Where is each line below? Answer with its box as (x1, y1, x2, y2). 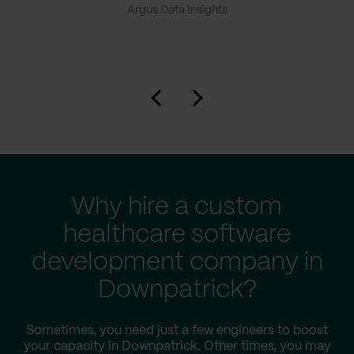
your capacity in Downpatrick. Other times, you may (23, 341, 331, 352)
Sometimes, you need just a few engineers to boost (26, 325, 328, 337)
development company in (31, 250, 323, 274)
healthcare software (63, 223, 291, 247)
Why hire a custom (72, 195, 282, 219)
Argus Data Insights (126, 5, 228, 16)
